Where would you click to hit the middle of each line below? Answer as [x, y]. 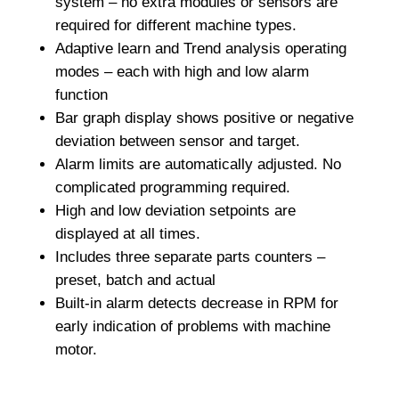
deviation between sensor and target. [177, 142]
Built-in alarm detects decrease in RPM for [196, 304]
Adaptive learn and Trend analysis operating [200, 49]
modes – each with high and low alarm [182, 72]
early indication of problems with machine [192, 327]
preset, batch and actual [135, 281]
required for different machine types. [175, 26]
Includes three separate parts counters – [190, 257]
